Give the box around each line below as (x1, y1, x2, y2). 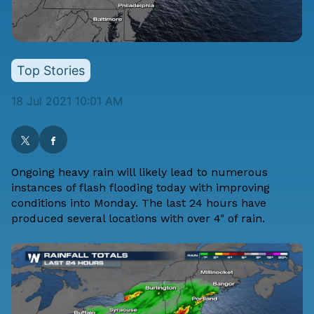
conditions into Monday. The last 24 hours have (11, 196, 266, 210)
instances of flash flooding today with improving (11, 181, 270, 195)
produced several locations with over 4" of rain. (11, 212, 265, 226)
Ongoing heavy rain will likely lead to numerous (11, 165, 268, 179)
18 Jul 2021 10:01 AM (11, 94, 123, 109)
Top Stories (17, 63, 85, 78)
